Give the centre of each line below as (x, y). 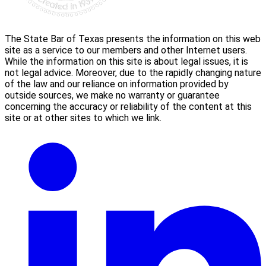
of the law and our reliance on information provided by (117, 84)
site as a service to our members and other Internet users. (126, 50)
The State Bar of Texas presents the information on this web (133, 39)
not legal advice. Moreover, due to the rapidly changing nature (133, 72)
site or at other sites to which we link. (83, 118)
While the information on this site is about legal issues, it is (126, 61)
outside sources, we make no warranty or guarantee (112, 95)
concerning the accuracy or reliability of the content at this (128, 106)
